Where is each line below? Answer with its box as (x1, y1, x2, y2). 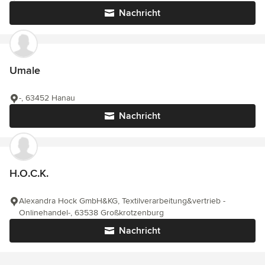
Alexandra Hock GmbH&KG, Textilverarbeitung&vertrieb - (19, 196, 225, 206)
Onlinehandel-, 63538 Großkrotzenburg (19, 208, 164, 218)
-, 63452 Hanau (19, 93, 75, 104)
